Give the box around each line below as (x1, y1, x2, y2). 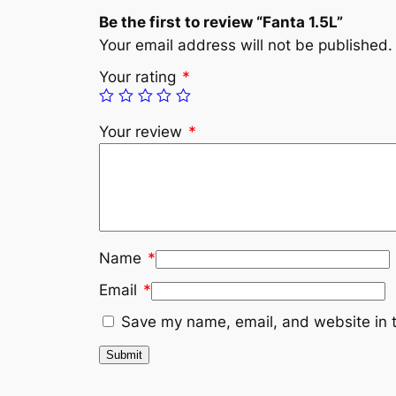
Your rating (99, 68, 180, 87)
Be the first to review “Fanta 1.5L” (99, 13, 343, 32)
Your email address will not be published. (99, 36, 392, 55)
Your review (99, 123, 187, 141)
